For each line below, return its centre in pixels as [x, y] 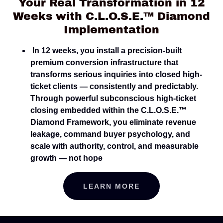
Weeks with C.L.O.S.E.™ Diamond [111, 16]
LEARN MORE [111, 186]
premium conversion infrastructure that [104, 62]
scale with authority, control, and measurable [114, 146]
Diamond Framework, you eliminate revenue [113, 122]
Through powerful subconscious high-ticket [113, 98]
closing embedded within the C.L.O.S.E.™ [108, 110]
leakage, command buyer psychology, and [110, 134]
